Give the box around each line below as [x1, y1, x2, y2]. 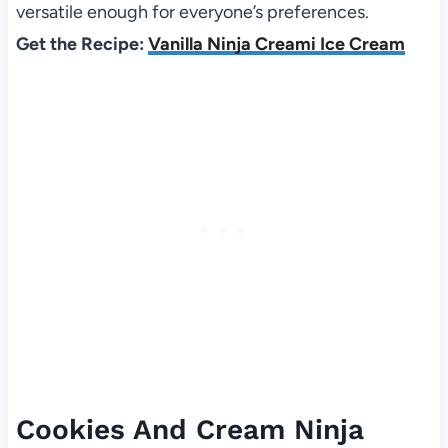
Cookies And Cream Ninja [15, 412, 364, 446]
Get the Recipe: [15, 32, 148, 55]
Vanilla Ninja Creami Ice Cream [147, 32, 405, 55]
